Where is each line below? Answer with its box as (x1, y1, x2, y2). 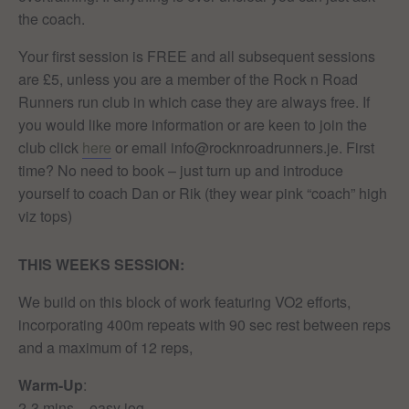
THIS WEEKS (18, 253, 114, 275)
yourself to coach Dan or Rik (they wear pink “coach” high (18, 182, 387, 204)
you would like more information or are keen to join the (18, 113, 367, 135)
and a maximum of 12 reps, (18, 336, 193, 358)
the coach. (18, 7, 85, 29)
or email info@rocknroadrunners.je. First (111, 136, 374, 158)
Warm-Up (18, 373, 83, 395)
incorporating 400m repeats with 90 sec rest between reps (18, 313, 391, 335)
